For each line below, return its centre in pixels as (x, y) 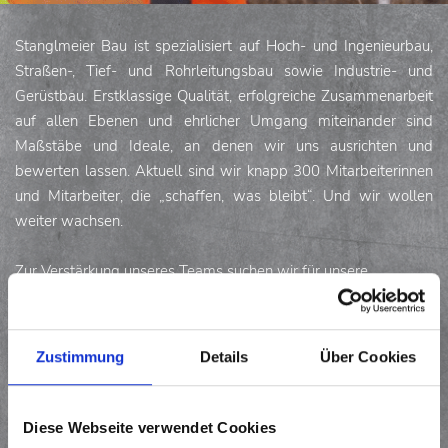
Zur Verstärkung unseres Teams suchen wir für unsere (191, 270)
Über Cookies (368, 357)
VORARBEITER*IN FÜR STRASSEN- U (201, 385)
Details (224, 357)
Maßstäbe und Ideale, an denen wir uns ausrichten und (224, 145)
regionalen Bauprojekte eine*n (114, 295)
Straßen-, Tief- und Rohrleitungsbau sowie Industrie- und (224, 70)
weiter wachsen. (69, 220)
